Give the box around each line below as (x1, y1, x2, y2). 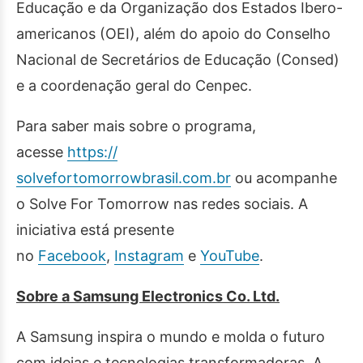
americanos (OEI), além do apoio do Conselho (16, 25, 331, 42)
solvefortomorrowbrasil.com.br (16, 169, 231, 186)
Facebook (38, 247, 106, 264)
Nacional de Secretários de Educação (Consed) (16, 51, 340, 68)
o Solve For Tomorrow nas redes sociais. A (16, 195, 308, 212)
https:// (67, 143, 117, 160)
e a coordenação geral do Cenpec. (16, 77, 252, 94)
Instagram (114, 247, 184, 264)
